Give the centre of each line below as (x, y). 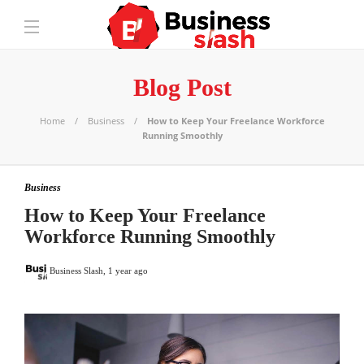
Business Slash (76, 270)
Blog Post (182, 87)
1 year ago (128, 270)
